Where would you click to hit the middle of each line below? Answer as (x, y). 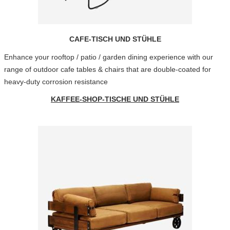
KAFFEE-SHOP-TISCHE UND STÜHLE (115, 99)
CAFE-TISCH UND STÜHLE (115, 39)
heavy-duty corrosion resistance (56, 82)
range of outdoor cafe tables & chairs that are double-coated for (107, 69)
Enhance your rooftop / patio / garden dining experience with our (108, 57)
